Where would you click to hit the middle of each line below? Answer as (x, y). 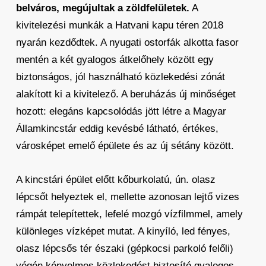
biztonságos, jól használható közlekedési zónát (120, 77)
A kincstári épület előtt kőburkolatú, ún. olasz (115, 179)
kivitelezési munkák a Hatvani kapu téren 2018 (119, 25)
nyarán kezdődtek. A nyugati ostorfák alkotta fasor (127, 42)
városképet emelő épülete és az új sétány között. (125, 145)
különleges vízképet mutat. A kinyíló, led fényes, (123, 231)
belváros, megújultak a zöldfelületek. (102, 8)
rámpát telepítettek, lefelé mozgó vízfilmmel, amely (129, 214)
